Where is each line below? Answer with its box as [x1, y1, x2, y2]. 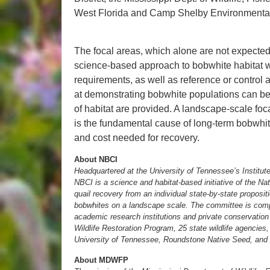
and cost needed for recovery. [74, 132, 199, 143]
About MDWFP [74, 255, 128, 265]
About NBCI [74, 155, 118, 165]
